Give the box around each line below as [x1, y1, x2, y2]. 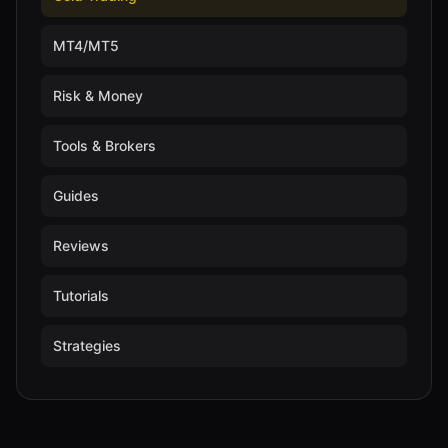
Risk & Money [53, 86, 143, 104]
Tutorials [53, 286, 109, 304]
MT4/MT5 [53, 36, 119, 54]
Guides [53, 186, 99, 204]
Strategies [53, 336, 121, 354]
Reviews [53, 236, 109, 254]
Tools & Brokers [53, 136, 156, 154]
